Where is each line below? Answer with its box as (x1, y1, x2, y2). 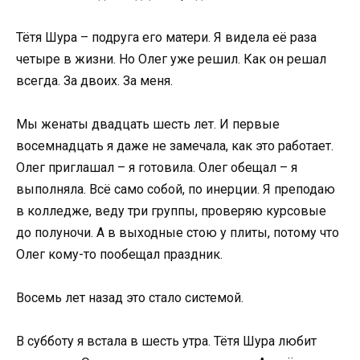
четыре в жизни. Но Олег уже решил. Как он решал (16, 51, 326, 67)
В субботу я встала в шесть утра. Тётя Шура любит (16, 333, 317, 350)
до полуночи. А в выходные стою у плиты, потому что (16, 224, 339, 240)
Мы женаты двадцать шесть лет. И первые (16, 116, 280, 132)
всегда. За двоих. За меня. (16, 72, 173, 88)
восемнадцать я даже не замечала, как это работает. (16, 137, 333, 153)
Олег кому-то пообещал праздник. (16, 246, 223, 262)
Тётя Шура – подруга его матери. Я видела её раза (16, 29, 317, 45)
